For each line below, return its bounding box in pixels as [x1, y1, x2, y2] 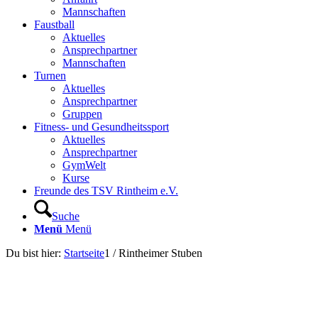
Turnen [34, 70, 66, 82]
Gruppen [62, 108, 102, 120]
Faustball [34, 18, 75, 31]
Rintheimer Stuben [119, 247, 202, 259]
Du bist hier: [6, 247, 61, 259]
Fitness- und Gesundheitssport [34, 121, 169, 133]
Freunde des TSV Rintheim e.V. [34, 185, 178, 197]
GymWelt [62, 159, 106, 171]
